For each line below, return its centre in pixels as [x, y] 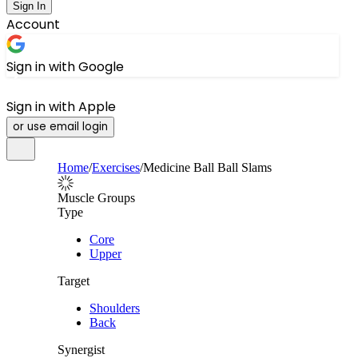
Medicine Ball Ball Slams [207, 167]
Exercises [116, 167]
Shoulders [115, 308]
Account [33, 24]
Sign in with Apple [61, 107]
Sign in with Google [65, 67]
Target [74, 281]
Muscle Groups [96, 198]
